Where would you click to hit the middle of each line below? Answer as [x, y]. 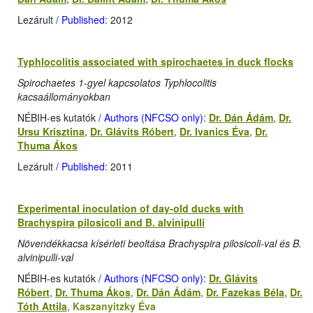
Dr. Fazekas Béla [245, 292]
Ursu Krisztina [51, 132]
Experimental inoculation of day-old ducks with [131, 209]
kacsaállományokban [64, 97]
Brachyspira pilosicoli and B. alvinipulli [111, 223]
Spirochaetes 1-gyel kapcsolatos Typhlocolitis [117, 83]
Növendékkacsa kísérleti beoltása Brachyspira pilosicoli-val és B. [160, 243]
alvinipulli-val [45, 257]
